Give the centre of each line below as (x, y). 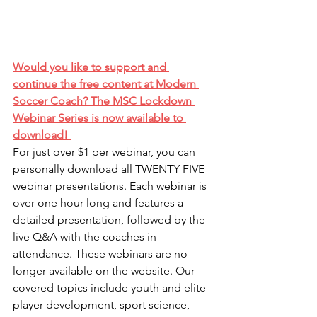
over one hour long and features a (99, 203)
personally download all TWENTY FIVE (110, 169)
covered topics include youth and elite (111, 288)
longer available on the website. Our (105, 271)
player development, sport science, (103, 305)
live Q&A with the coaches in (86, 237)
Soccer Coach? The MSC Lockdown (104, 101)
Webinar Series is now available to (99, 118)
